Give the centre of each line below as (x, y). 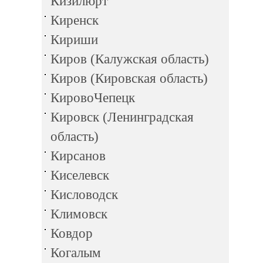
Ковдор (72, 233)
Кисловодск (84, 195)
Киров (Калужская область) (130, 59)
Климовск (79, 214)
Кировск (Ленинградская (122, 117)
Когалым (76, 253)
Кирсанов (78, 156)
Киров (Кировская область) (129, 78)
